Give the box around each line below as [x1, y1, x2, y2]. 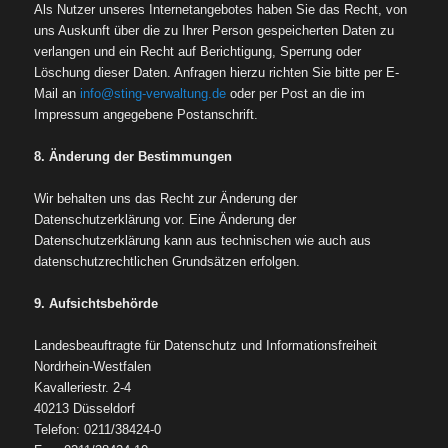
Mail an [34, 85, 81, 101]
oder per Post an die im [226, 85, 366, 101]
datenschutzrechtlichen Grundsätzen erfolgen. [34, 253, 301, 269]
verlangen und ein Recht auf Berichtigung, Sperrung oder [34, 43, 362, 59]
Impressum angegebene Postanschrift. [34, 106, 259, 122]
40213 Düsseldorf [34, 401, 136, 416]
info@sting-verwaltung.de [80, 85, 227, 101]
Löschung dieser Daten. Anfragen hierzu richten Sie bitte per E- [34, 64, 400, 80]
